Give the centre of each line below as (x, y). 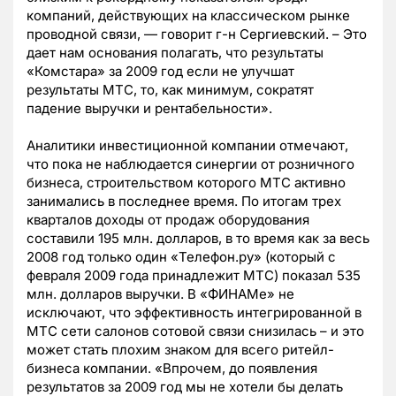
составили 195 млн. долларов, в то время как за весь (198, 239)
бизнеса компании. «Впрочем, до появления (172, 369)
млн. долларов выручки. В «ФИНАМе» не (160, 294)
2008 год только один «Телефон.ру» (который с (181, 257)
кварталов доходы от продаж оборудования (168, 220)
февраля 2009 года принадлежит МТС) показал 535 (194, 276)
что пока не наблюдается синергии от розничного (190, 164)
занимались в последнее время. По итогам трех (184, 202)
